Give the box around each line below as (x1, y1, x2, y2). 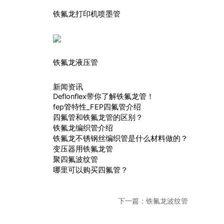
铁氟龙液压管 (53, 58, 98, 67)
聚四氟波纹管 (53, 155, 98, 164)
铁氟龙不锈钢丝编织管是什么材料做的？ (53, 134, 188, 143)
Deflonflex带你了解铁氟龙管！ (53, 92, 154, 101)
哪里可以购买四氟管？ (53, 165, 128, 174)
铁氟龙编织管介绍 (53, 123, 113, 132)
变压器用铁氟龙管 (53, 144, 113, 153)
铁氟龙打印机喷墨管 (53, 9, 120, 18)
